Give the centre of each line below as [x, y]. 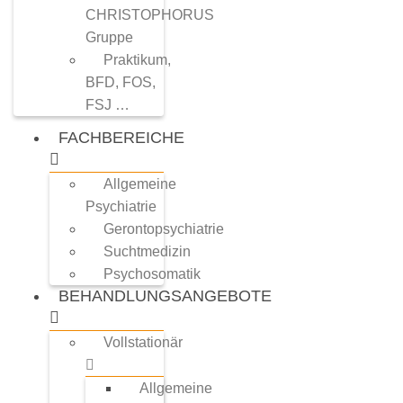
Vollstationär [143, 342]
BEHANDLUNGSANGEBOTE [165, 296]
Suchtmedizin [147, 251]
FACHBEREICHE [121, 138]
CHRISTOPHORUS [150, 15]
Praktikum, [137, 60]
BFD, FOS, [121, 82]
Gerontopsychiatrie [164, 229]
